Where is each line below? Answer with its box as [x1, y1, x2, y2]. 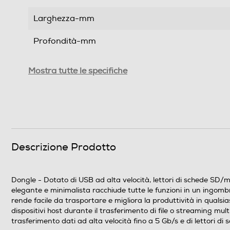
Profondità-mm [33, 36, 96, 47]
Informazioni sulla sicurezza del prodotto [28, 88, 191, 100]
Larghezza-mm [33, 13, 94, 24]
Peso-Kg [33, 59, 67, 69]
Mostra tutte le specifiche [28, 66, 127, 76]
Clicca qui [33, 110, 71, 121]
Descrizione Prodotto [11, 141, 116, 154]
